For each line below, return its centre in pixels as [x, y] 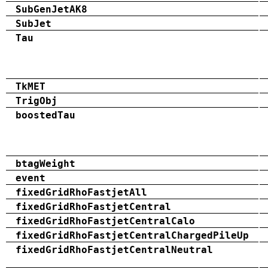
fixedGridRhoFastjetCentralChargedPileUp [132, 235]
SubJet [33, 23]
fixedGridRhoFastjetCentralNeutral [114, 249]
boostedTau [45, 115]
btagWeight [45, 163]
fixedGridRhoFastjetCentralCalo [105, 221]
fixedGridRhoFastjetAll [81, 192]
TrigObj [36, 100]
